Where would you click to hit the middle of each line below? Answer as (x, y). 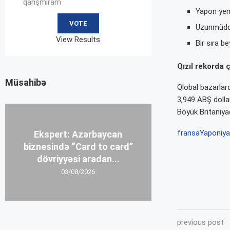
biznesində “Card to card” (78, 147)
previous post (200, 223)
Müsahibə (26, 82)
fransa (188, 133)
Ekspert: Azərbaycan (78, 135)
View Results (78, 39)
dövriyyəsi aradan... (78, 159)
